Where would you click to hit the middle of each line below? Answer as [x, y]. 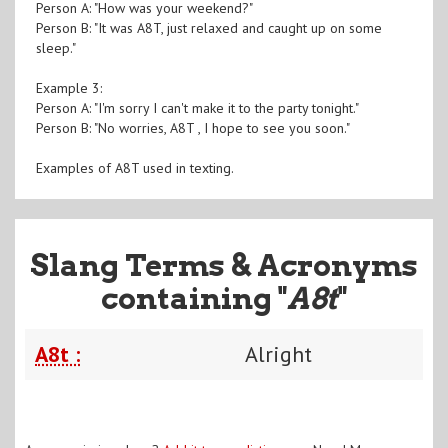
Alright [278, 353]
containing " [194, 297]
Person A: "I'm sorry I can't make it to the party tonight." [197, 107]
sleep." [55, 47]
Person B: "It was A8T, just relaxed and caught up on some [208, 27]
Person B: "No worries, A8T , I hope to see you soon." [192, 127]
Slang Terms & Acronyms [224, 264]
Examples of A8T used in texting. [134, 167]
